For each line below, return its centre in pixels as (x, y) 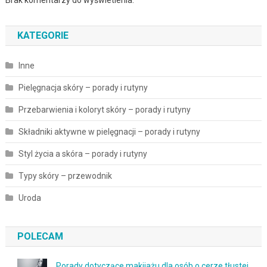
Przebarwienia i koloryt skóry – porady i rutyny (104, 109)
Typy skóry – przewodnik (65, 176)
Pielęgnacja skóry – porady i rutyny (83, 87)
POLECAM (40, 236)
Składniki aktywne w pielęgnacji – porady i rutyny (109, 131)
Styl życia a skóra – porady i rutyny (83, 153)
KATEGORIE (43, 35)
